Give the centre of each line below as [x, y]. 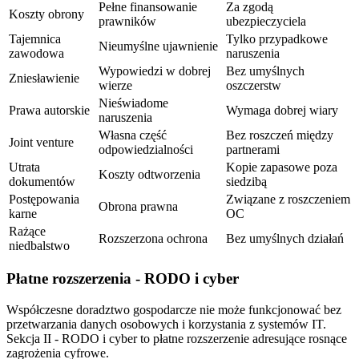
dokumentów [42, 181]
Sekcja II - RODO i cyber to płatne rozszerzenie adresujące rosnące [177, 339]
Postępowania [44, 199]
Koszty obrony [46, 14]
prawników [127, 21]
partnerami [253, 149]
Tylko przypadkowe [277, 38]
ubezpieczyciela [266, 21]
